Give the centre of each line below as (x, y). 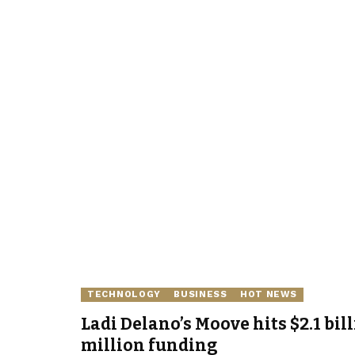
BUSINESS (200, 294)
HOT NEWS (268, 294)
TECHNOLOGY (124, 294)
